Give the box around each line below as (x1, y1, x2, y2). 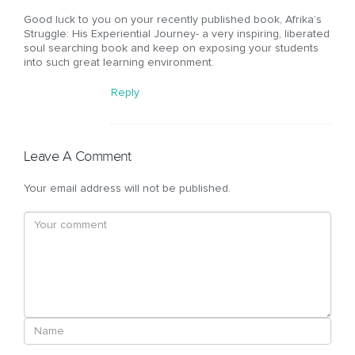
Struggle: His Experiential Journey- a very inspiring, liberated (24, 29, 330, 40)
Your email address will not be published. (24, 183, 231, 195)
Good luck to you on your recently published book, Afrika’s (24, 14, 322, 26)
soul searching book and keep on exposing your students (24, 43, 319, 55)
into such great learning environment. (24, 57, 214, 69)
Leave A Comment (24, 148, 132, 166)
